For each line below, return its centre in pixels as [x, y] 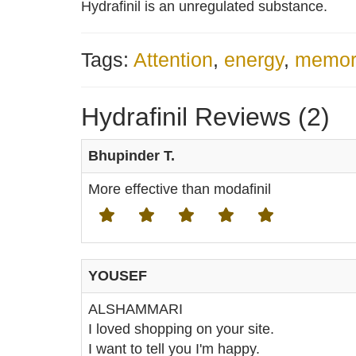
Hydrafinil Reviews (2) [205, 117]
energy [254, 60]
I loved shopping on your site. [181, 329]
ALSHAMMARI [135, 309]
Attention [173, 60]
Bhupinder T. [132, 156]
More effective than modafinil [180, 189]
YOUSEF [118, 276]
